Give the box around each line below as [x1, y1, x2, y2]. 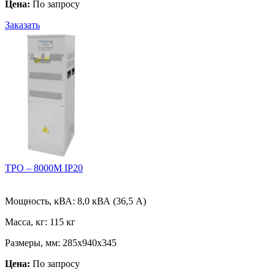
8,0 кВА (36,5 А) [77, 196, 146, 207]
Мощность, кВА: [5, 196, 77, 207]
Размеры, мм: [5, 238, 63, 249]
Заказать [5, 20, 40, 31]
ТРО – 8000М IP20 [5, 163, 83, 174]
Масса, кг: [5, 217, 50, 228]
